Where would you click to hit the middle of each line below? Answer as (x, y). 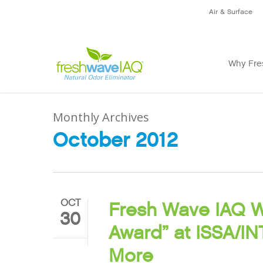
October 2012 (115, 140)
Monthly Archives (101, 117)
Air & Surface (231, 12)
